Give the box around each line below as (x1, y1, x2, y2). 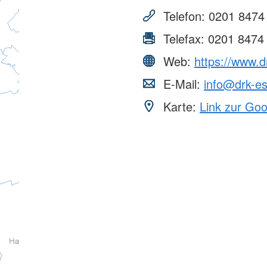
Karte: (160, 97, 200, 115)
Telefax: (160, 29, 208, 47)
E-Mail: (160, 74, 204, 92)
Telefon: (160, 7, 209, 24)
